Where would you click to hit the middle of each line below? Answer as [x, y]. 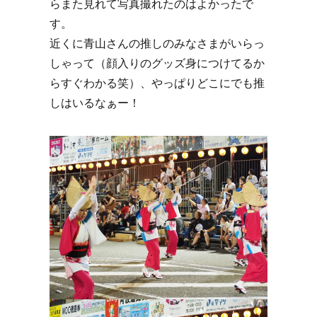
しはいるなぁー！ [95, 103]
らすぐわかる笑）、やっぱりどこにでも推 [157, 83]
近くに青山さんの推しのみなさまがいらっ [157, 44]
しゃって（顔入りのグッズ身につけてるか [157, 64]
